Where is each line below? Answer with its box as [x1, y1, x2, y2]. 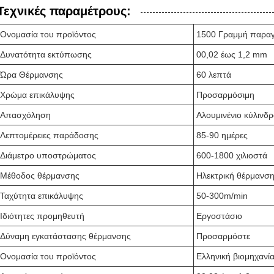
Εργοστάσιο [196, 211, 242, 221]
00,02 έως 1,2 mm [196, 50, 267, 59]
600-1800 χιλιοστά [196, 150, 267, 160]
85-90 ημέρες [196, 130, 248, 140]
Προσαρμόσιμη [196, 90, 254, 100]
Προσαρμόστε [196, 231, 250, 241]
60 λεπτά [196, 70, 231, 80]
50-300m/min [196, 191, 248, 201]
